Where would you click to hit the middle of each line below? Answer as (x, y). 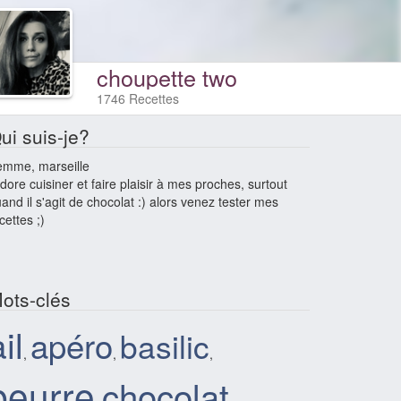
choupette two (166, 77)
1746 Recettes (137, 98)
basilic (165, 346)
